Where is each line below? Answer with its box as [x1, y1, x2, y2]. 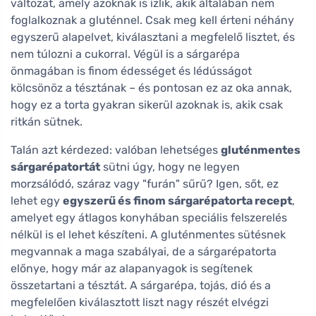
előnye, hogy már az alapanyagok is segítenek [11, 261, 253, 275]
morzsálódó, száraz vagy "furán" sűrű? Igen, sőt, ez [11, 176, 279, 190]
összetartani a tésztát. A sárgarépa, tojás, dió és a [11, 278, 271, 292]
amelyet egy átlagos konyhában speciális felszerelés [11, 210, 287, 224]
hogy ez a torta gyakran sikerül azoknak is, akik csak [11, 97, 283, 111]
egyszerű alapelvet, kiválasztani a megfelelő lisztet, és [11, 30, 295, 44]
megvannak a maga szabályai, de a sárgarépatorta [11, 244, 276, 258]
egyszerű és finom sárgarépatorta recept [63, 193, 292, 207]
